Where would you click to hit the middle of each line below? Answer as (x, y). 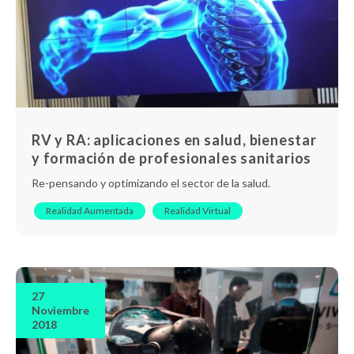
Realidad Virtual (198, 210)
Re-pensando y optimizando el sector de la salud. (151, 183)
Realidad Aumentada (90, 210)
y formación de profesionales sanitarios (172, 158)
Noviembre (60, 310)
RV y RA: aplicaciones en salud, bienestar (174, 139)
